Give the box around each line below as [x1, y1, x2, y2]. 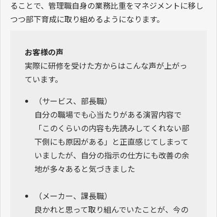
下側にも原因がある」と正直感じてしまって [34, 136, 188, 148]
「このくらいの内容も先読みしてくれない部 [34, 122, 189, 134]
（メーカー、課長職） [34, 190, 112, 202]
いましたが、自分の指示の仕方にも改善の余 [34, 149, 189, 161]
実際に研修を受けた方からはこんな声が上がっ [25, 59, 187, 71]
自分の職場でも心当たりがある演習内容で [34, 108, 182, 121]
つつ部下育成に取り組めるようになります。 [10, 13, 164, 25]
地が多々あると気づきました [34, 163, 135, 175]
